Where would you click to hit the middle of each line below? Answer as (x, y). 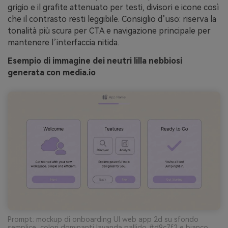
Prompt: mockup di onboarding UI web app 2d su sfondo (103, 219)
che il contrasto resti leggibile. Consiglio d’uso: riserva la (112, 19)
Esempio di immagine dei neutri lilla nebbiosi (95, 61)
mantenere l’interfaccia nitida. (63, 43)
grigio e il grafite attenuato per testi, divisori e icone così (113, 8)
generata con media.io (52, 73)
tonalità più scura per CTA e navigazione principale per (109, 31)
